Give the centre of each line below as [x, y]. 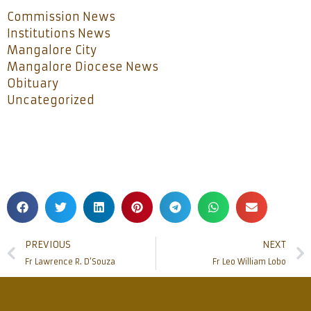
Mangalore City [52, 50]
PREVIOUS [48, 244]
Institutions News [59, 33]
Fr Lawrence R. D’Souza [70, 261]
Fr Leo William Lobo [249, 261]
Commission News [61, 16]
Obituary [33, 83]
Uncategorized [51, 100]
